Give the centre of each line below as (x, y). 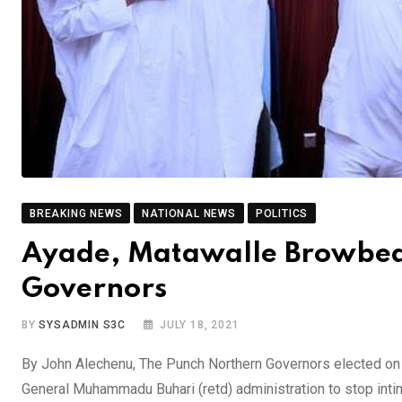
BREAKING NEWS (76, 214)
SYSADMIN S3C (83, 325)
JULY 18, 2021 (200, 325)
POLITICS (282, 214)
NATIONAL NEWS (189, 214)
